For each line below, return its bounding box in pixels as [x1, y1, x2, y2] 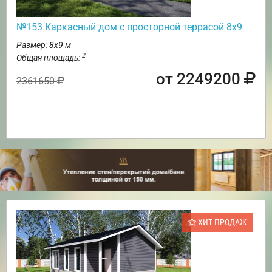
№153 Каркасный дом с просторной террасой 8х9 [16, 21, 242, 33]
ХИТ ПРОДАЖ [196, 217, 246, 228]
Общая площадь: [16, 52, 82, 63]
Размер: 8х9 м [16, 39, 71, 50]
